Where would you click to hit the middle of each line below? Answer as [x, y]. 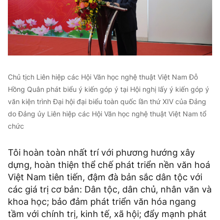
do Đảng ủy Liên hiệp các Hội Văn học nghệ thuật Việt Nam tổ [107, 114]
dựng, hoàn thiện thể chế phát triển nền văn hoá [109, 165]
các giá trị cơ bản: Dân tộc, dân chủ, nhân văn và [110, 190]
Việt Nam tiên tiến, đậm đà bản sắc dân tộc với [105, 177]
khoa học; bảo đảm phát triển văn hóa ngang [102, 202]
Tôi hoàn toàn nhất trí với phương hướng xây [101, 153]
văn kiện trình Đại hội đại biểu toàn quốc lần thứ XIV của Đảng [107, 102]
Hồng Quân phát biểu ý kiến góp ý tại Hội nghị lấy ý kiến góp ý [109, 89]
